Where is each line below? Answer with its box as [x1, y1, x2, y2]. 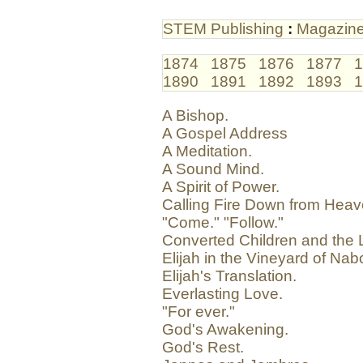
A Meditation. [162, 143, 252, 160]
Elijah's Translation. [162, 267, 297, 285]
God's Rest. [162, 339, 244, 357]
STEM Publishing [163, 20, 284, 37]
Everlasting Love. [162, 285, 283, 303]
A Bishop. [162, 107, 228, 125]
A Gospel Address [162, 125, 288, 143]
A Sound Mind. [162, 160, 264, 178]
